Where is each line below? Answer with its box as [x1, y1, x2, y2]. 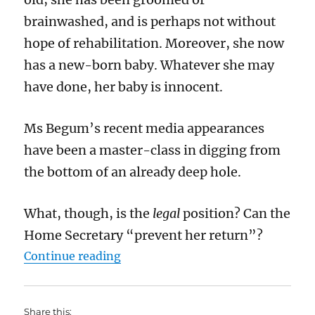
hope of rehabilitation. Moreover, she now [24, 34, 285, 51]
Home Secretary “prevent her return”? [24, 226, 264, 243]
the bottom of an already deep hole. [24, 163, 242, 180]
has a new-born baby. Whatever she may [24, 56, 275, 73]
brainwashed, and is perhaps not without [24, 13, 276, 30]
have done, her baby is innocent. [24, 78, 224, 95]
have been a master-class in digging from [24, 141, 281, 158]
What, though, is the [24, 205, 153, 221]
